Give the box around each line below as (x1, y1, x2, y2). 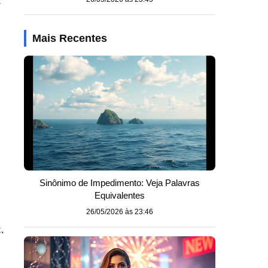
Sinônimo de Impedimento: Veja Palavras (39, 178, 200, 188)
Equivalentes (95, 190, 145, 200)
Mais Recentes (32, 32, 107, 44)
